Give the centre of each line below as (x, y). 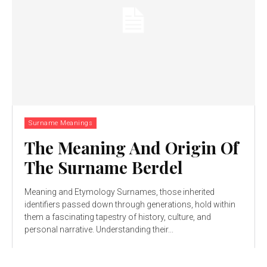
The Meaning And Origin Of (131, 147)
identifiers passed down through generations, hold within (130, 204)
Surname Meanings (60, 123)
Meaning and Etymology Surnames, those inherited (119, 192)
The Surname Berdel (104, 167)
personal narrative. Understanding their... (99, 229)
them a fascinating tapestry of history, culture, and (118, 217)
